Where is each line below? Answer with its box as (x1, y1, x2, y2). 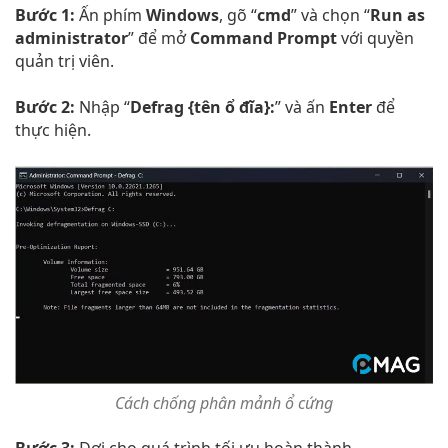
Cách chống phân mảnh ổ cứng (115, 392, 333, 415)
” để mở (128, 27, 190, 50)
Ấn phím (79, 4, 146, 27)
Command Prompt (190, 27, 337, 50)
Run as (370, 4, 425, 27)
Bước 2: (15, 96, 79, 119)
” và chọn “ (291, 4, 370, 27)
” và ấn (275, 96, 329, 119)
